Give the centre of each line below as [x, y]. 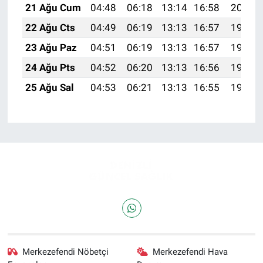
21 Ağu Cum [53, 8]
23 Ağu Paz [51, 48]
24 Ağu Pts [50, 68]
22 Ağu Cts [50, 28]
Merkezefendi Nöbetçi [66, 252]
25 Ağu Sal [49, 88]
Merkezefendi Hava [190, 252]
